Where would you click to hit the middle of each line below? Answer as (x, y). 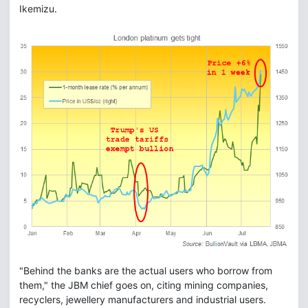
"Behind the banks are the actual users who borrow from (146, 270)
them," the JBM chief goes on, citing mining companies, (144, 285)
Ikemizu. (38, 9)
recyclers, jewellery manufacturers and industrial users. (143, 299)
